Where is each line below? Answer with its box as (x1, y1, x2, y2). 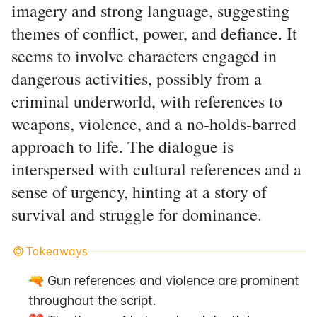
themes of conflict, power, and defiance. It (11, 22, 297, 45)
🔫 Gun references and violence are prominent (28, 273, 299, 288)
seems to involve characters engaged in (11, 45, 277, 67)
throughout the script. (28, 293, 156, 308)
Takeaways (25, 244, 88, 258)
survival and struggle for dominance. (11, 203, 262, 226)
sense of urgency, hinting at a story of (11, 180, 267, 203)
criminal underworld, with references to (11, 90, 282, 113)
